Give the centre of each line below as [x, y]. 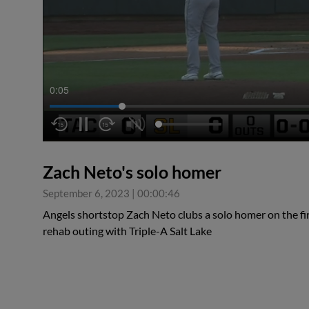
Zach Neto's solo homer [132, 172]
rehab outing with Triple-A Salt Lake [127, 231]
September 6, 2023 [86, 193]
